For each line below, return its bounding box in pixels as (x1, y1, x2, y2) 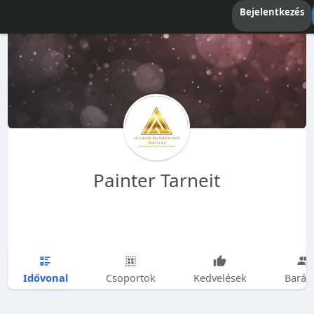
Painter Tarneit (93, 168, 221, 193)
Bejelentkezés (239, 6, 304, 18)
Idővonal (22, 270, 68, 285)
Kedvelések (193, 271, 247, 285)
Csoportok (105, 271, 156, 285)
